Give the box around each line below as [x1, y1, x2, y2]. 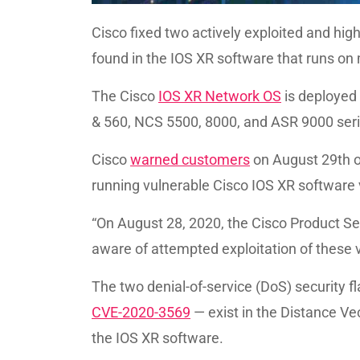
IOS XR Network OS [158, 88, 281, 104]
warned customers [130, 151, 250, 168]
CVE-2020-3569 [92, 304, 190, 321]
